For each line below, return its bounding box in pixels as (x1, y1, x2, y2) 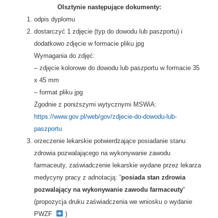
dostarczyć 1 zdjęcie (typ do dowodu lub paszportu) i (34, 28, 182, 35)
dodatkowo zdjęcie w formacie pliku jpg (34, 40, 144, 47)
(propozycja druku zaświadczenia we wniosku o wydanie (34, 198, 192, 205)
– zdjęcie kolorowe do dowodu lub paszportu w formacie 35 (34, 64, 200, 72)
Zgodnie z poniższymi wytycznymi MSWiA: (34, 101, 157, 108)
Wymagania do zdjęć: (34, 52, 95, 59)
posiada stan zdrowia (121, 174, 185, 181)
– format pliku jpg (34, 89, 83, 96)
